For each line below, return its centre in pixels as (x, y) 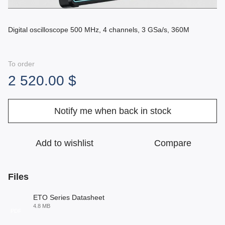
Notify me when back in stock (113, 111)
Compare (173, 143)
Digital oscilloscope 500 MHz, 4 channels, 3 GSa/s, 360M (99, 30)
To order (21, 64)
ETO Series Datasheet (69, 198)
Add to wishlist (64, 143)
